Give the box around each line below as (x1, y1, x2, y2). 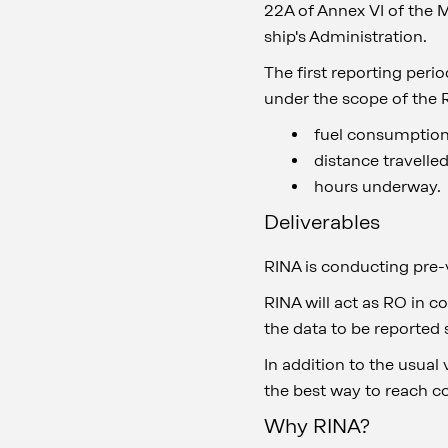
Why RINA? (264, 414, 370, 438)
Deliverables (264, 210, 380, 234)
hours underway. (314, 177, 441, 196)
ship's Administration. (264, 27, 427, 46)
